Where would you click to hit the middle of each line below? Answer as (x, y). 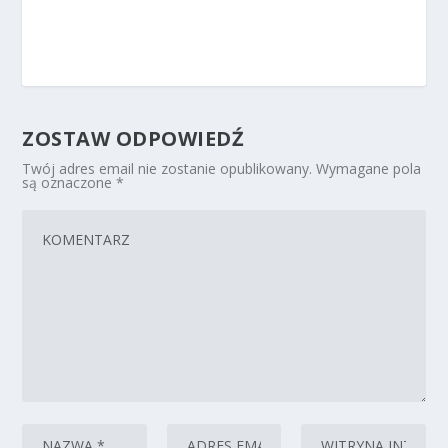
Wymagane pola (369, 168)
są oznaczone (69, 182)
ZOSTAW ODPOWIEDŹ (133, 138)
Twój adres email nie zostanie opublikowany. (167, 168)
